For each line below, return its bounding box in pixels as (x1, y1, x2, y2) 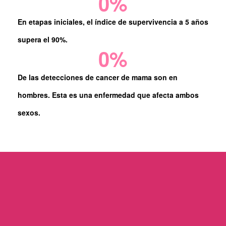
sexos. (18, 107, 40, 118)
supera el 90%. (18, 34, 68, 45)
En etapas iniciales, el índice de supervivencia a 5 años (18, 17, 208, 27)
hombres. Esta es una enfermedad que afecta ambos (18, 90, 199, 100)
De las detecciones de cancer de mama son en (18, 72, 178, 83)
